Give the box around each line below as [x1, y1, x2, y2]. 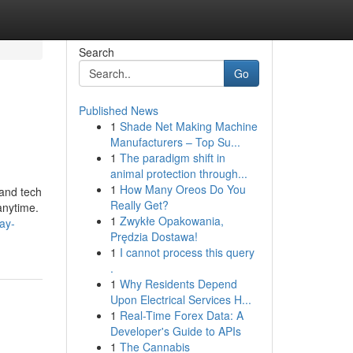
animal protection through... [110, 165, 247, 181]
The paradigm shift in [119, 150, 225, 165]
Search [78, 44, 114, 60]
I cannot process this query [119, 244, 255, 260]
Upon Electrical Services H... [110, 292, 251, 307]
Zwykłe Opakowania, [119, 213, 224, 229]
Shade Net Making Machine [119, 118, 258, 134]
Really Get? [110, 197, 169, 213]
